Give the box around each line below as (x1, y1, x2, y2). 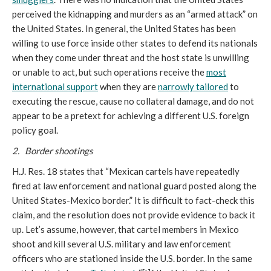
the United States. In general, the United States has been (12, 23, 236, 34)
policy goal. (12, 125, 58, 136)
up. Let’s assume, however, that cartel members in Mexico (12, 224, 239, 235)
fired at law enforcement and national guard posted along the (12, 180, 256, 192)
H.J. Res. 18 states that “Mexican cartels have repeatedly (12, 166, 240, 177)
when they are (98, 81, 158, 93)
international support (12, 81, 98, 93)
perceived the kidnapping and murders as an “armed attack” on (12, 8, 258, 20)
